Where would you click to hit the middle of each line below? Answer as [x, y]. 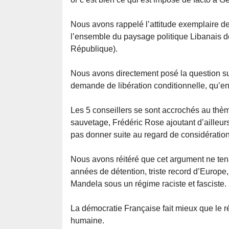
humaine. [87, 221]
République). [94, 49]
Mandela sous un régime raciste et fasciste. [148, 184]
